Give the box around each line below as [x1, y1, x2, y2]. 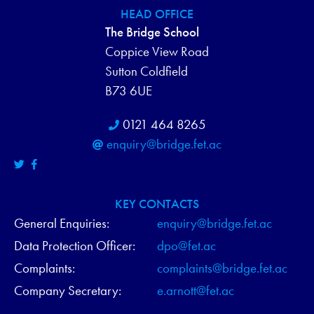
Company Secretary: [14, 281, 121, 299]
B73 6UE [105, 81, 152, 100]
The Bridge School [105, 22, 199, 41]
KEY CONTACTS [115, 195, 199, 212]
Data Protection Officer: [14, 236, 135, 254]
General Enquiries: [14, 214, 109, 232]
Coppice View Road [105, 42, 209, 60]
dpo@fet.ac [157, 236, 216, 254]
